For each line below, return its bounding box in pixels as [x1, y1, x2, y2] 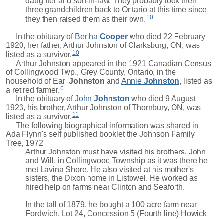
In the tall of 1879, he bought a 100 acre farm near [25, 200, 197, 209]
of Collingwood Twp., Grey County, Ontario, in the [6, 67, 176, 76]
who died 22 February [128, 32, 205, 41]
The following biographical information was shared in [6, 121, 198, 130]
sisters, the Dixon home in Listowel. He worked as [25, 174, 197, 183]
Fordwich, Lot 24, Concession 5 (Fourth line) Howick [25, 209, 207, 218]
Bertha [75, 32, 98, 41]
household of [6, 76, 53, 85]
